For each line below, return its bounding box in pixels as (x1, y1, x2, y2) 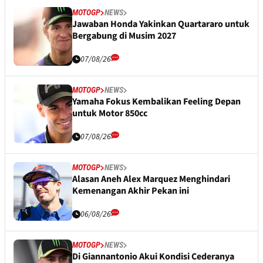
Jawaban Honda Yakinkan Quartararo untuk (72, 18, 249, 31)
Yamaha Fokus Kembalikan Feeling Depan (72, 95, 241, 109)
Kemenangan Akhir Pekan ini (72, 184, 189, 198)
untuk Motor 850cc (72, 107, 147, 120)
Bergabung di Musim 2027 (72, 29, 176, 43)
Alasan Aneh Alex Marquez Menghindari (72, 173, 230, 186)
